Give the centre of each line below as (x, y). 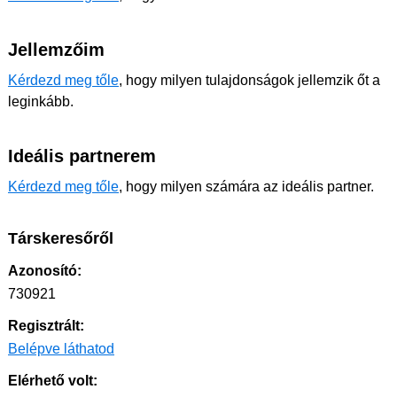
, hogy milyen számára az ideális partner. (246, 187)
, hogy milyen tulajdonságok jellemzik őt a (249, 80)
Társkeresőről (61, 238)
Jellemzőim (56, 50)
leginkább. (41, 101)
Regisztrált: (46, 326)
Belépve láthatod (61, 349)
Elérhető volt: (53, 381)
